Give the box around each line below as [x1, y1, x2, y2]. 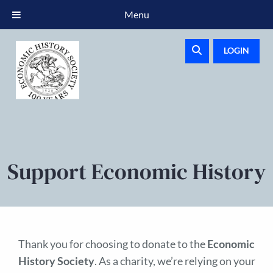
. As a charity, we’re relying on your [94, 255, 255, 268]
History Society [18, 255, 94, 268]
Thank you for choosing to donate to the [18, 238, 207, 250]
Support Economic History [7, 157, 266, 186]
